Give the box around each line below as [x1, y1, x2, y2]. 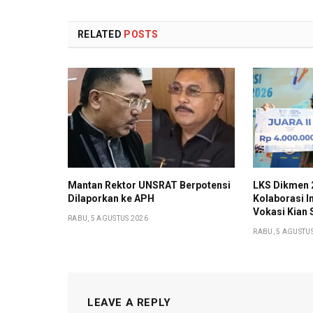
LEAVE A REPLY [87, 296, 171, 309]
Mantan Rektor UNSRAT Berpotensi [68, 179, 231, 191]
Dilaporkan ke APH [68, 192, 154, 204]
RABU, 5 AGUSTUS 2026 [68, 214, 148, 222]
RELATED [78, 29, 124, 41]
